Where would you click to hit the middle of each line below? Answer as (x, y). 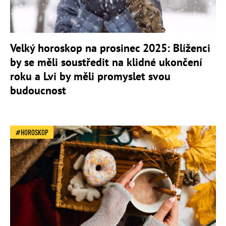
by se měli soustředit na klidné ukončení (106, 62)
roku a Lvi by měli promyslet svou (90, 76)
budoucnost (38, 90)
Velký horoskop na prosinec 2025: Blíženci (110, 48)
